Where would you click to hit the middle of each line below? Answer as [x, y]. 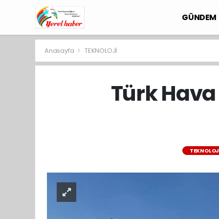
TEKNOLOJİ [101, 51]
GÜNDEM [199, 17]
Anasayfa [60, 51]
